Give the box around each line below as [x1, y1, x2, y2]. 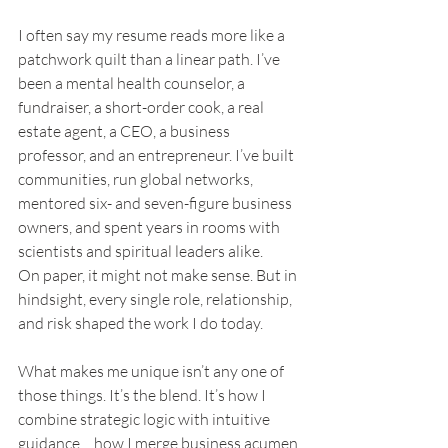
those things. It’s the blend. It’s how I [18, 385, 269, 406]
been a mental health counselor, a [18, 73, 248, 94]
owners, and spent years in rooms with [18, 217, 283, 238]
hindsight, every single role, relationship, [18, 289, 295, 310]
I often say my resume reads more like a [18, 25, 288, 46]
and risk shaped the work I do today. [18, 313, 263, 334]
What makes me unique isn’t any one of [18, 361, 287, 382]
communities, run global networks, [18, 169, 256, 190]
